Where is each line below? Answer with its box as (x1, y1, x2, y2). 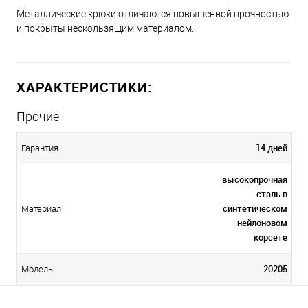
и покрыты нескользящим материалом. (16, 23, 194, 34)
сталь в (256, 188, 287, 200)
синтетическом (223, 202, 287, 214)
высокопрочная (222, 173, 287, 186)
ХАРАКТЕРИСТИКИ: (16, 78, 153, 96)
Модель (21, 264, 53, 275)
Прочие (16, 109, 59, 124)
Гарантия (21, 143, 58, 154)
